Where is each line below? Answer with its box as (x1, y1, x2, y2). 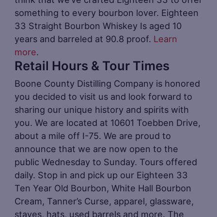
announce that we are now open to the (15, 143, 178, 154)
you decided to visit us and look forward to (15, 91, 192, 102)
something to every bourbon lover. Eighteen (15, 7, 199, 18)
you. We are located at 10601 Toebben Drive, (15, 117, 201, 128)
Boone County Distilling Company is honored (15, 77, 200, 89)
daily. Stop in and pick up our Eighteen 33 (15, 169, 188, 180)
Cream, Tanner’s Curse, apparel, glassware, (15, 195, 194, 206)
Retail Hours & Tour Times (15, 58, 170, 73)
